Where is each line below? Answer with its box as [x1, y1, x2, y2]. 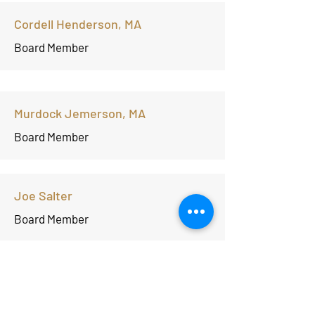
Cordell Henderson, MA [14, 16, 141, 32]
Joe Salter [14, 188, 72, 203]
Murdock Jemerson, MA [14, 105, 146, 121]
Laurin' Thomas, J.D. [14, 277, 132, 293]
